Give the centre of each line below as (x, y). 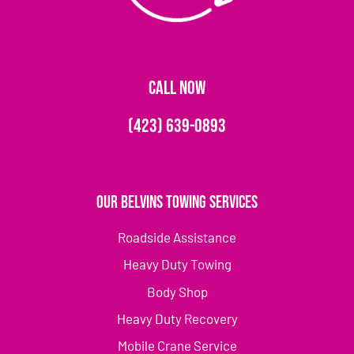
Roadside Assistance (177, 237)
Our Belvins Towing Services (177, 202)
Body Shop (177, 291)
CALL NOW (177, 88)
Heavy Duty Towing (177, 264)
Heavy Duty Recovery (177, 318)
